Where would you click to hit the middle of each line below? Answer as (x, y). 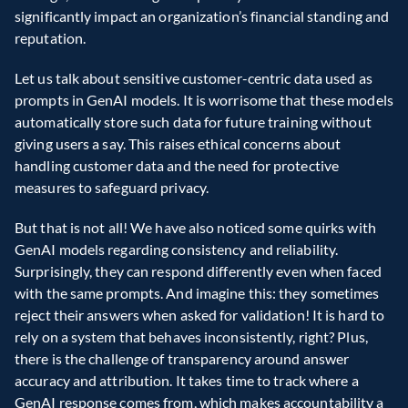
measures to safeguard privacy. (112, 187)
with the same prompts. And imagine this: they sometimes (197, 293)
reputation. (51, 38)
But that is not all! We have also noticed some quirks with (195, 227)
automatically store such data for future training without (193, 122)
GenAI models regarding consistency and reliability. (177, 249)
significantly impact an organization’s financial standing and (202, 16)
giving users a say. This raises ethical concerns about (178, 143)
